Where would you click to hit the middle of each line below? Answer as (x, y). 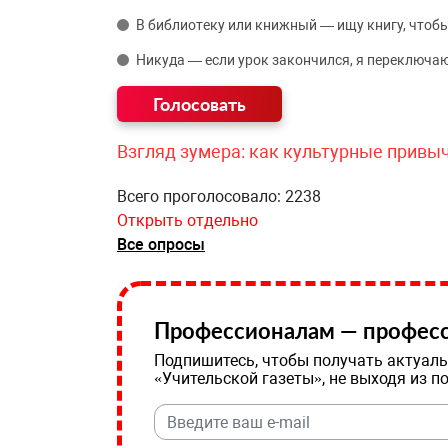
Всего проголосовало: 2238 (219, 196)
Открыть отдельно (187, 220)
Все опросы (161, 244)
